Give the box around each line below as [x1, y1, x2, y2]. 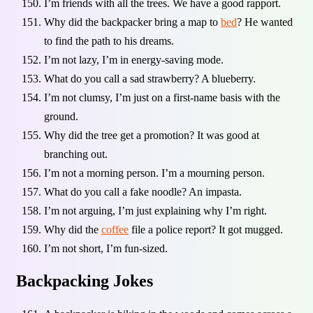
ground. [44, 110, 78, 123]
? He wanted [237, 16, 293, 29]
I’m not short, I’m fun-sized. [44, 242, 168, 255]
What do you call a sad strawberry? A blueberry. [44, 73, 256, 85]
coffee [101, 224, 129, 236]
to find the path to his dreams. [44, 35, 174, 48]
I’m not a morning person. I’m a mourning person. [44, 167, 265, 180]
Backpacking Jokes [16, 271, 153, 290]
